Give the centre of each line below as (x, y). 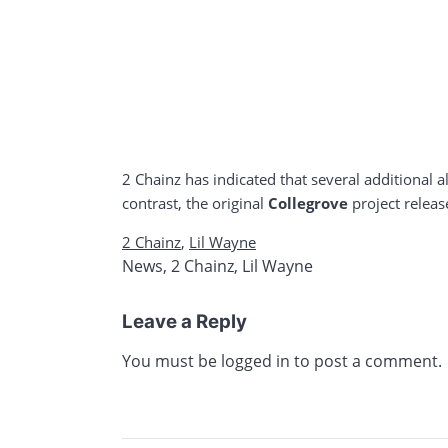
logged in (255, 360)
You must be (171, 360)
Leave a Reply (184, 321)
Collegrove (308, 202)
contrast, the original (195, 202)
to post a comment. (366, 360)
